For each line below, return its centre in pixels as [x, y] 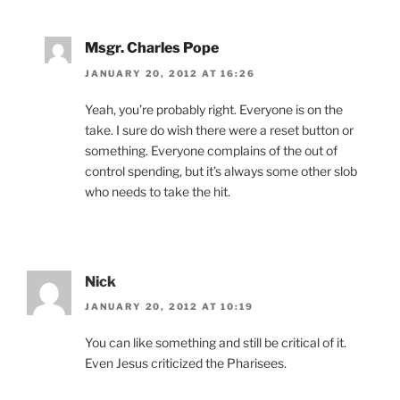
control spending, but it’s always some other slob [221, 171]
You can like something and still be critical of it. [216, 342]
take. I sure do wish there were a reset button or [219, 129]
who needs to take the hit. [158, 191]
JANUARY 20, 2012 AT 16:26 [170, 73]
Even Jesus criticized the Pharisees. [186, 362]
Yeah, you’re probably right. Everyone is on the [214, 109]
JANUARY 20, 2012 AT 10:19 [169, 306]
